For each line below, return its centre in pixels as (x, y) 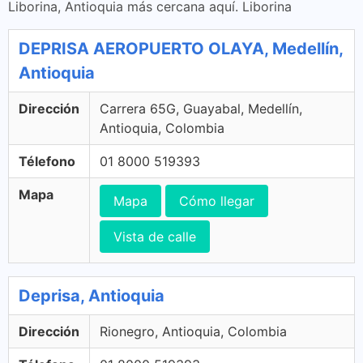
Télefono (47, 161)
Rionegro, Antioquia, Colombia (193, 331)
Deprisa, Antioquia (92, 296)
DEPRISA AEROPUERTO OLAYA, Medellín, (181, 49)
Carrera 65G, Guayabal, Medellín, (201, 109)
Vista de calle (155, 237)
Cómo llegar (217, 201)
